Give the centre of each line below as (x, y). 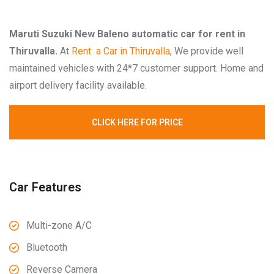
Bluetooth (47, 247)
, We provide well (207, 51)
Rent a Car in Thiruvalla (121, 51)
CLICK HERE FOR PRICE (137, 122)
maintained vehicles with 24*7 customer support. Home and (136, 68)
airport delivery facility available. (78, 85)
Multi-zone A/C (59, 225)
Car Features (45, 187)
